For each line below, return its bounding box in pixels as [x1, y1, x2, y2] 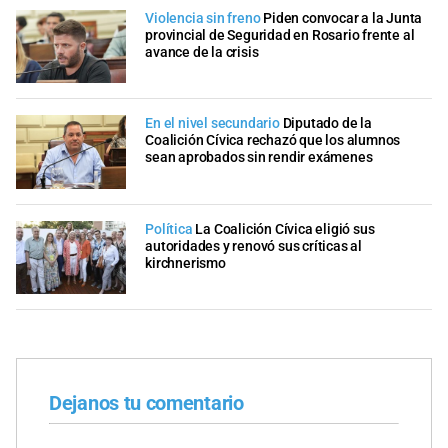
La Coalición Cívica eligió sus [195, 220, 375, 238]
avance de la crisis [145, 43, 259, 61]
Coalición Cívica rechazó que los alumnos [145, 132, 401, 150]
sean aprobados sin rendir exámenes [145, 149, 373, 167]
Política [145, 220, 193, 238]
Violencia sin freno [145, 9, 261, 27]
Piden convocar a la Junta [263, 9, 423, 27]
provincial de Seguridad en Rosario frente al [145, 26, 415, 44]
